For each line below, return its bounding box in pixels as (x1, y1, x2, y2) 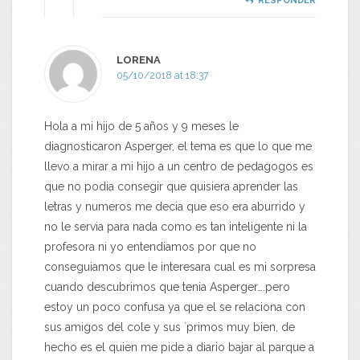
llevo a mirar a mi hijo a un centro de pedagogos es (44, 160, 313, 174)
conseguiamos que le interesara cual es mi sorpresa (44, 260, 316, 274)
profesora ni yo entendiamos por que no (44, 240, 256, 254)
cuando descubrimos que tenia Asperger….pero (44, 280, 290, 294)
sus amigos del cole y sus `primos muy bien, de (44, 321, 295, 334)
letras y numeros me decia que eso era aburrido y (44, 200, 305, 214)
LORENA (117, 54, 161, 67)
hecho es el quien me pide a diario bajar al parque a (44, 341, 314, 354)
